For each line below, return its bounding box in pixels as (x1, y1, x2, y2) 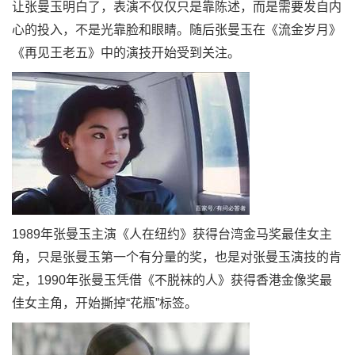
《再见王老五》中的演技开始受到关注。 (12, 46, 240, 59)
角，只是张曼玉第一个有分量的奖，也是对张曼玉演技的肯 (12, 250, 342, 264)
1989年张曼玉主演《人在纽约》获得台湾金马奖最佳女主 (12, 227, 332, 241)
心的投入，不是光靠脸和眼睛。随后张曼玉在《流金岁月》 (12, 23, 342, 36)
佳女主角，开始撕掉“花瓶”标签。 (12, 296, 197, 310)
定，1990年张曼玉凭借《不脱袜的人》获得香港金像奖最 (12, 273, 332, 287)
